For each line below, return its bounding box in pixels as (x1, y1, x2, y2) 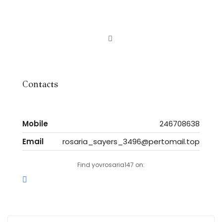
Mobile (22, 118, 48, 129)
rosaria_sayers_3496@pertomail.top (62, 136, 200, 147)
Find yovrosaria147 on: (77, 161, 145, 169)
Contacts (22, 79, 58, 90)
